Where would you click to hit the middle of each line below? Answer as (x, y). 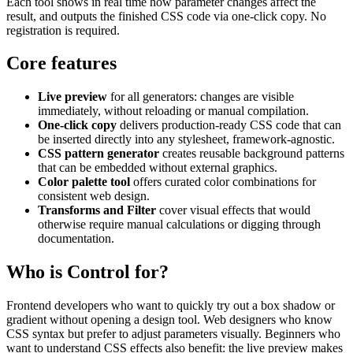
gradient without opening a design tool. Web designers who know (169, 320)
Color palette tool (84, 182)
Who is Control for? (87, 272)
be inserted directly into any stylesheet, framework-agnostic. (186, 139)
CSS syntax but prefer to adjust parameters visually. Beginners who (173, 334)
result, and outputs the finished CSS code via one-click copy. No (166, 16)
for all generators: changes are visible (201, 97)
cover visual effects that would (233, 210)
